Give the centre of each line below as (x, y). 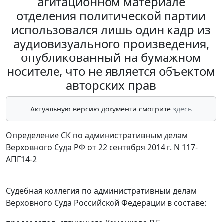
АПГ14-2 (21, 159)
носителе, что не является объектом (111, 71)
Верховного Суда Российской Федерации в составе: (106, 203)
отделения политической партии (111, 16)
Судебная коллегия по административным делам (101, 191)
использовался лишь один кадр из (111, 30)
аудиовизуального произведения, (111, 44)
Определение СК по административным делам (97, 136)
